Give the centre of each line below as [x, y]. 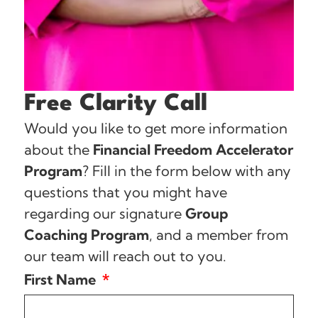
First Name [61, 280]
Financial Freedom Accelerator [193, 150]
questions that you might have [125, 192]
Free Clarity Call [115, 104]
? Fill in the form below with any [186, 171]
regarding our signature [104, 214]
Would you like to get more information [155, 128]
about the [58, 150]
